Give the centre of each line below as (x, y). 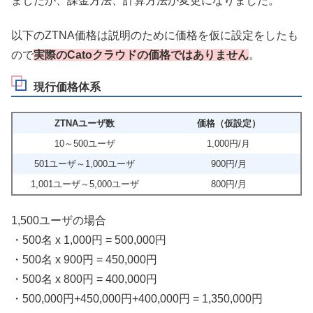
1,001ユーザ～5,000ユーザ (85, 184)
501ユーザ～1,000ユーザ (85, 163)
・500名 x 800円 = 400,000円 (84, 279)
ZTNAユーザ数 (85, 123)
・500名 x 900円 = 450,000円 (84, 260)
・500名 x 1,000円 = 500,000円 (89, 240)
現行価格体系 (67, 87)
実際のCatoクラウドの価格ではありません (141, 55)
